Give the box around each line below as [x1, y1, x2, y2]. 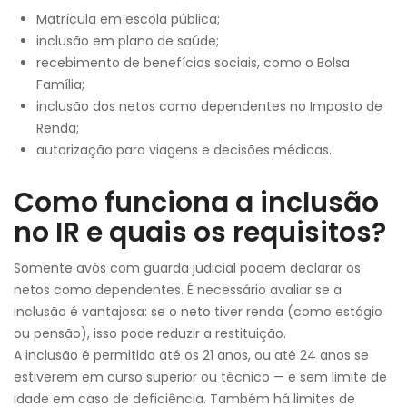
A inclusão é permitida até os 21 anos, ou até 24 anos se [14, 346, 369, 364]
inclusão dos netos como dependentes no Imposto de [36, 97, 382, 115]
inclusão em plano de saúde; [36, 32, 219, 50]
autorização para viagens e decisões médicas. [36, 141, 332, 159]
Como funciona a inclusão [14, 184, 379, 222]
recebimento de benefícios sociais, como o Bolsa [36, 54, 350, 72]
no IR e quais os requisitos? [14, 213, 386, 252]
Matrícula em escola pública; [36, 10, 220, 28]
